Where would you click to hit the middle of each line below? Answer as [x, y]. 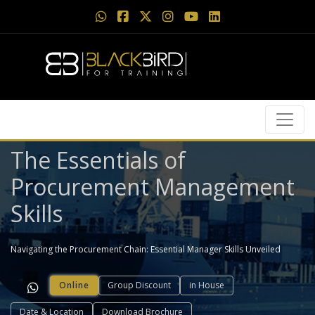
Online [74, 285]
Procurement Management [153, 187]
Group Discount [139, 285]
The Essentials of [98, 160]
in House [207, 285]
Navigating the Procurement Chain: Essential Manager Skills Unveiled [146, 249]
